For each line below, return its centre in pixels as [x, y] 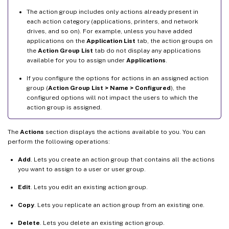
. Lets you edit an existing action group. [89, 187]
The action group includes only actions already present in [112, 12]
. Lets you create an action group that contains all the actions [123, 159]
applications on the [56, 41]
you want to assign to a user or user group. [82, 169]
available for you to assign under [76, 60]
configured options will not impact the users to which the [112, 97]
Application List [111, 41]
